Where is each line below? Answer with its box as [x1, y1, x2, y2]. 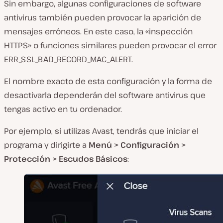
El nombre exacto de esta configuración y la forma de [4, 75, 212, 87]
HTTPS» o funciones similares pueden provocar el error [4, 39, 217, 51]
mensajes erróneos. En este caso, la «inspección [4, 25, 193, 37]
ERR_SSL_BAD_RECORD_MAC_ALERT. [4, 53, 133, 65]
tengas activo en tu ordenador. [4, 103, 122, 114]
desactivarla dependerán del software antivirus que [4, 89, 206, 101]
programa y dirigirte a [4, 139, 89, 150]
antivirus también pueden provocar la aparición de [4, 11, 201, 23]
